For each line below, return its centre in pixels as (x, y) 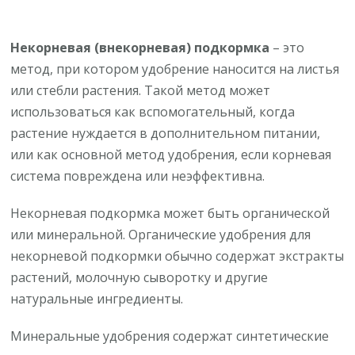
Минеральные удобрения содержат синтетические (170, 336)
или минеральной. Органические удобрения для (161, 234)
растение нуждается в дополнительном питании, (166, 133)
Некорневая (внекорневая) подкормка (140, 47)
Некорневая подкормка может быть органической (170, 213)
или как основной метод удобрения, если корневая (171, 154)
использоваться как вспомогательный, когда (153, 111)
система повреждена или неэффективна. (138, 176)
